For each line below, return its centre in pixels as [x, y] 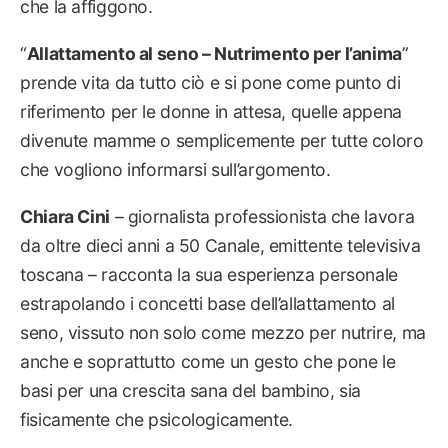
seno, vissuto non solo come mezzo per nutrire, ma [223, 332]
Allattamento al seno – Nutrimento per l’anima [214, 53]
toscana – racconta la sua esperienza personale [209, 274]
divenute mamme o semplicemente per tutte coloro [222, 140]
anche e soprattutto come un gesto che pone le [208, 361]
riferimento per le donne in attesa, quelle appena [211, 111]
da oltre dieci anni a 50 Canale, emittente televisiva [220, 245]
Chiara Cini [65, 216]
